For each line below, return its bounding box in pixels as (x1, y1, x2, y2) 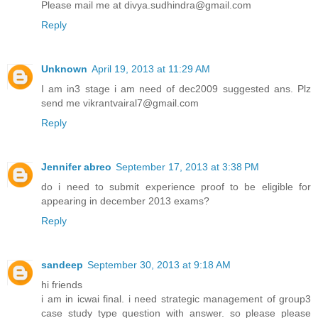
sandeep (41, 258, 83, 270)
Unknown (41, 62, 87, 75)
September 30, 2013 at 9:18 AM (87, 258, 231, 270)
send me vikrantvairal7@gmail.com (41, 97, 199, 109)
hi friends (41, 278, 82, 290)
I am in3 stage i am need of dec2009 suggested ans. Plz (41, 82, 311, 94)
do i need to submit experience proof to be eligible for (41, 180, 311, 192)
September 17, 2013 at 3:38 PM (116, 160, 259, 172)
